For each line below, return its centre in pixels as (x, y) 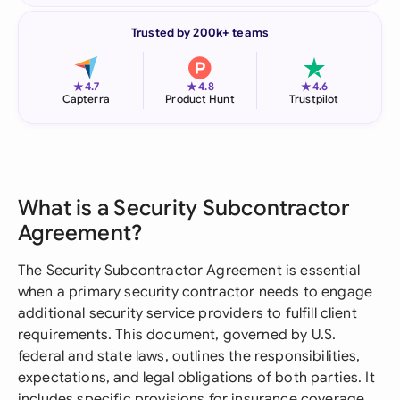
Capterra (86, 99)
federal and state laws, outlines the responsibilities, (189, 356)
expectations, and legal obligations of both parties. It (196, 378)
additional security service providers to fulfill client (187, 313)
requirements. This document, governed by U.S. (177, 335)
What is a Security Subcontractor (184, 208)
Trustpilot (314, 99)
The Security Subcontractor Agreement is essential (189, 271)
